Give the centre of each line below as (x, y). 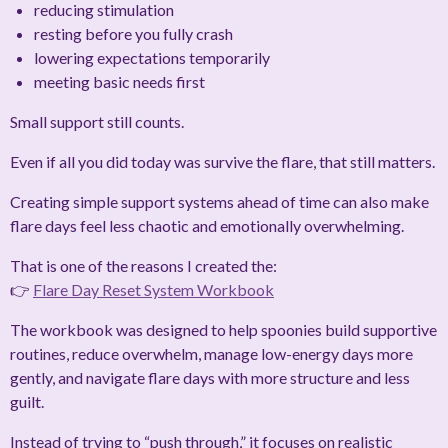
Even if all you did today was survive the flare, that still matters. (222, 162)
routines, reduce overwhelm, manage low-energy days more (211, 354)
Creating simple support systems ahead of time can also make (219, 202)
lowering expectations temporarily (152, 58)
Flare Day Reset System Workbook (153, 290)
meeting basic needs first (119, 82)
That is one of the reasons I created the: (143, 266)
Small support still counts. (97, 122)
